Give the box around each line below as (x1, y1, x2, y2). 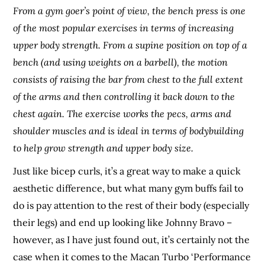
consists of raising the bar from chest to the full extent (13, 73, 244, 85)
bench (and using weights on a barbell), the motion (13, 56, 228, 68)
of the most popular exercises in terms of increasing (13, 21, 234, 34)
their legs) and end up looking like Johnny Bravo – (13, 216, 232, 228)
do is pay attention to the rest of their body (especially (13, 199, 250, 211)
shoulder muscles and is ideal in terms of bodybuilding (13, 124, 244, 137)
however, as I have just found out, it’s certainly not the (13, 233, 250, 245)
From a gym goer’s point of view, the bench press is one (13, 4, 246, 17)
